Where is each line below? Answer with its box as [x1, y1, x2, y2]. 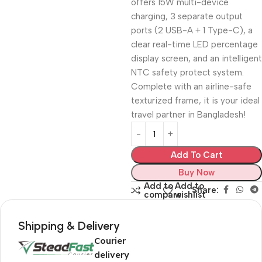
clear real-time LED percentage [131, 39, 258, 50]
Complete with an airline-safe [131, 81, 251, 92]
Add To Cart [170, 150, 223, 160]
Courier [94, 235, 126, 246]
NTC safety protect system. [131, 67, 244, 78]
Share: [192, 185, 219, 195]
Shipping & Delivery [18, 219, 120, 233]
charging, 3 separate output [131, 11, 243, 22]
